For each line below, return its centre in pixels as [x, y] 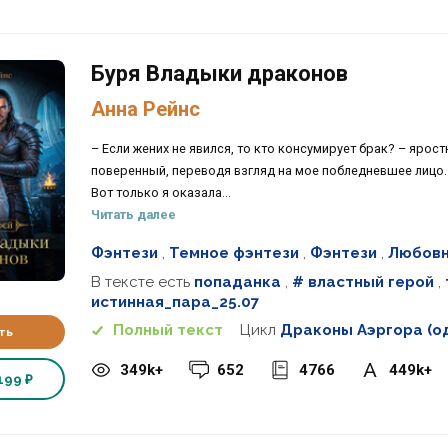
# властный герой [362, 281]
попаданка [237, 281]
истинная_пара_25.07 [174, 301]
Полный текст [167, 330]
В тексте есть [142, 281]
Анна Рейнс [145, 109]
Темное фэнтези [233, 253]
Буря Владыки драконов [219, 73]
